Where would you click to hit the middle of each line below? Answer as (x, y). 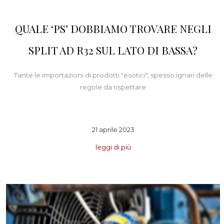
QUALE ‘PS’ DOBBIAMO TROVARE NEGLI (113, 29)
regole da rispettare (113, 87)
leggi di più (113, 147)
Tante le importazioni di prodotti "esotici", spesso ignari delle (113, 75)
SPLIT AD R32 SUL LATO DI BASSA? (113, 50)
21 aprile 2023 (113, 129)
